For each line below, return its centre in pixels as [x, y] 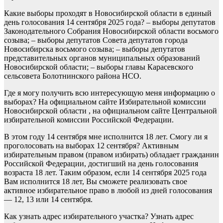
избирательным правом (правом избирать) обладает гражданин [111, 155]
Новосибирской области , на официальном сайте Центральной [111, 111]
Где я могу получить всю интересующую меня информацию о [110, 93]
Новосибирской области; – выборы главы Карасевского [99, 67]
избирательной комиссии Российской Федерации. [89, 120]
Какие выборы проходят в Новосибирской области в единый [108, 13]
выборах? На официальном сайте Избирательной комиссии [105, 102]
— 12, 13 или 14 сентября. [48, 199]
